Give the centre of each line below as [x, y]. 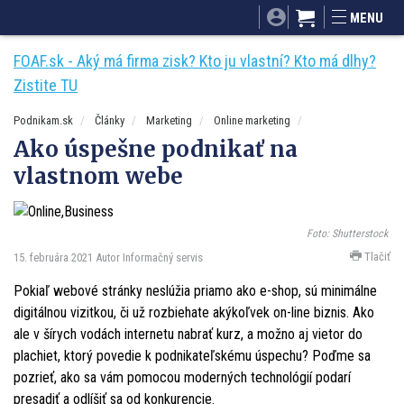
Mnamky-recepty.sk [347, 9]
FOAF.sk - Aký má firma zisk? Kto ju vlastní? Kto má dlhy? [195, 61]
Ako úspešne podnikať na [156, 149]
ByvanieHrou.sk [169, 30]
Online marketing [252, 120]
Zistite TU [46, 85]
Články [110, 120]
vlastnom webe [98, 176]
